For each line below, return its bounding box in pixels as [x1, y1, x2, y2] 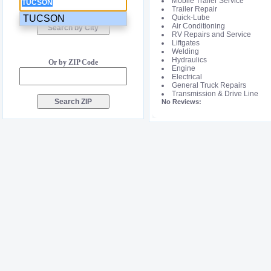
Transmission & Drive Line [172, 90, 258, 98]
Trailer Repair [172, 5, 217, 13]
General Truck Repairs [172, 81, 246, 90]
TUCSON [23, 13, 65, 24]
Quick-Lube [172, 13, 210, 22]
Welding [172, 47, 199, 56]
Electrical [172, 73, 202, 81]
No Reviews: [162, 98, 201, 105]
